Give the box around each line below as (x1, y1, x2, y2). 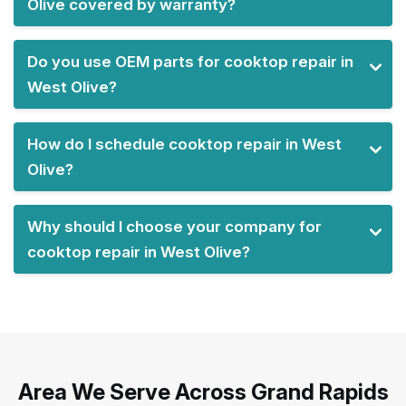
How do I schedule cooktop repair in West (27, 134, 342, 153)
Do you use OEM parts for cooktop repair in (27, 52, 353, 71)
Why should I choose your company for (27, 217, 322, 236)
